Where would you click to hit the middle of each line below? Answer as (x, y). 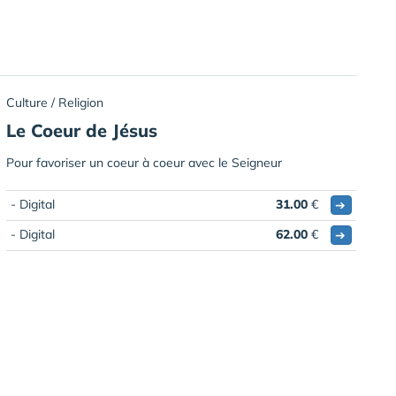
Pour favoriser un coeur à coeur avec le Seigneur (144, 162)
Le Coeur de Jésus (82, 130)
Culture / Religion (55, 102)
